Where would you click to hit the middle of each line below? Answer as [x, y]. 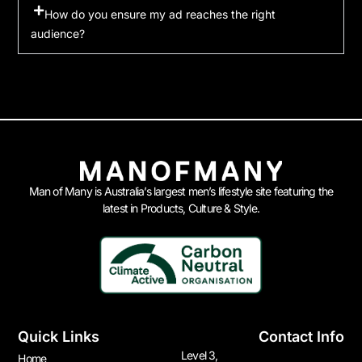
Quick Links [59, 336]
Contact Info [301, 336]
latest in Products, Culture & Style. [181, 208]
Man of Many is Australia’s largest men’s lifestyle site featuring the [181, 191]
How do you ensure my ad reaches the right [160, 14]
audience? [58, 33]
